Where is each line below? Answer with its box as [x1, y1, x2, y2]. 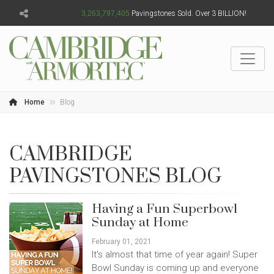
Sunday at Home [92, 215, 188, 231]
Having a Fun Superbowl [92, 201, 237, 217]
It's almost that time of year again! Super [92, 249, 257, 260]
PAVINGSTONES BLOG [9, 164, 221, 189]
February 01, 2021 [92, 237, 152, 246]
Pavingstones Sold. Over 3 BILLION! [130, 9, 246, 18]
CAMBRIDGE [9, 142, 132, 167]
